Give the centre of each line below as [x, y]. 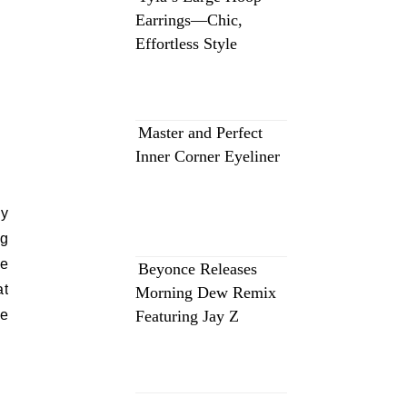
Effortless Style [186, 44]
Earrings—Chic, [189, 20]
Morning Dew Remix [206, 293]
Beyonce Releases [198, 269]
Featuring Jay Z [187, 316]
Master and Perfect [200, 133]
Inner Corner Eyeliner [208, 156]
